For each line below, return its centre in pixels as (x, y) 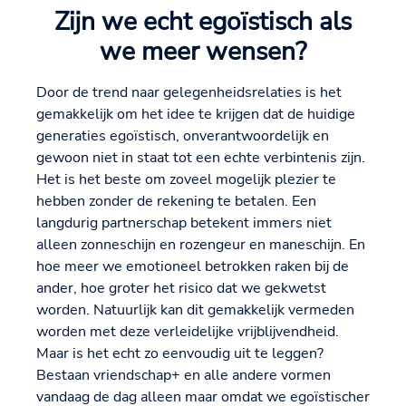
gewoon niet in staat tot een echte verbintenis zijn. (201, 158)
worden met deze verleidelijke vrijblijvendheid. (188, 332)
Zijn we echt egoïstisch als (203, 22)
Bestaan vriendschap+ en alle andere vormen (184, 376)
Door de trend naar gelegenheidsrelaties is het (189, 93)
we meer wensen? (203, 52)
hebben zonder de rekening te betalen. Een (176, 202)
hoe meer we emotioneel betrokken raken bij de (193, 267)
